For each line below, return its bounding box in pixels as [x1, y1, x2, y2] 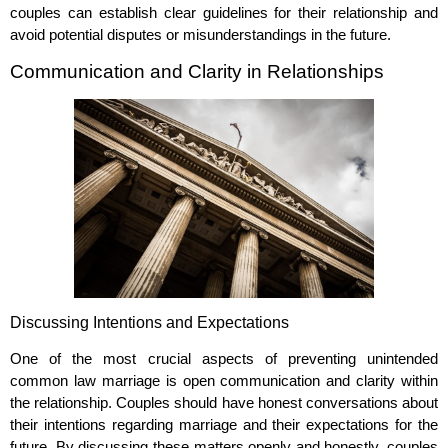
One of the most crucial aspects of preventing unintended [10, 349, 438, 367]
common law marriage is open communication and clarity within [10, 371, 438, 389]
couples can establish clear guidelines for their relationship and [10, 4, 438, 22]
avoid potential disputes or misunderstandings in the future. [10, 26, 391, 44]
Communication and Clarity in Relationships [10, 60, 384, 82]
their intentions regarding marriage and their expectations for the [10, 415, 438, 433]
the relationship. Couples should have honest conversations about [10, 393, 438, 411]
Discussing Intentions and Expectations [10, 313, 289, 331]
